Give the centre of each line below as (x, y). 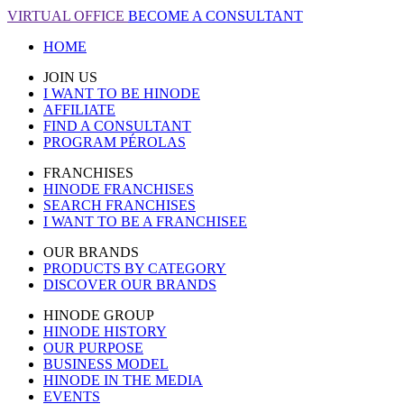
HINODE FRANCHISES (119, 189)
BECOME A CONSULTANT (216, 16)
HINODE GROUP (99, 316)
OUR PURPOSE (93, 348)
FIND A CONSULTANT (117, 126)
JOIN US (70, 78)
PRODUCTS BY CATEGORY (135, 269)
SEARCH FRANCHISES (119, 206)
